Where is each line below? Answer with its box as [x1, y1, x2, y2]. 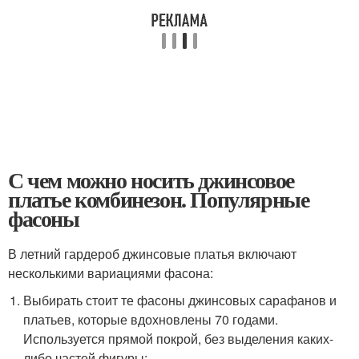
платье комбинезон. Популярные [8, 182, 309, 216]
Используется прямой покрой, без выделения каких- [23, 329, 334, 348]
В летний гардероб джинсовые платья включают [8, 244, 296, 263]
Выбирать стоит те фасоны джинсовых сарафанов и [23, 290, 337, 309]
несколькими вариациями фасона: [8, 263, 213, 282]
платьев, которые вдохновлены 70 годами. [23, 309, 279, 329]
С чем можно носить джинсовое [8, 163, 294, 196]
